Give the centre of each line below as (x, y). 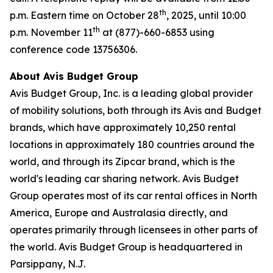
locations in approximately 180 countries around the (132, 144)
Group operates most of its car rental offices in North (133, 196)
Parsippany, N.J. (48, 264)
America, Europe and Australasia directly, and (119, 213)
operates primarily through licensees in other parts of (134, 230)
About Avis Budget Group (74, 76)
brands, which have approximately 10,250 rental (123, 127)
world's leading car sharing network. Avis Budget (124, 179)
